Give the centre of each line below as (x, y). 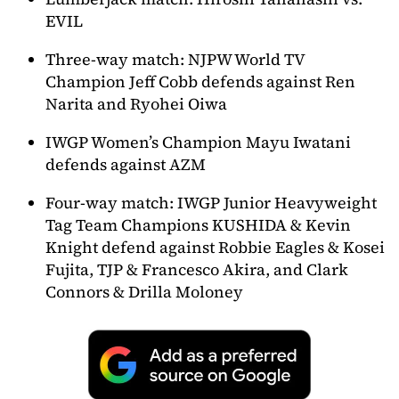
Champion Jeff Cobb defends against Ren (200, 82)
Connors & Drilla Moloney (144, 292)
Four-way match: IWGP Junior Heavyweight (211, 203)
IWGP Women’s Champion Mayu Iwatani (198, 142)
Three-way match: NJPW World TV (175, 60)
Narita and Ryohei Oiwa (136, 104)
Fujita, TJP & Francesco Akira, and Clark (197, 270)
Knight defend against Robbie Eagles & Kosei (215, 248)
